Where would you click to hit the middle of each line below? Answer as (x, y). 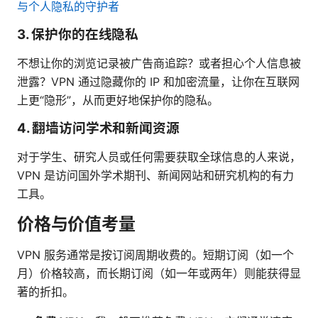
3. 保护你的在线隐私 (78, 35)
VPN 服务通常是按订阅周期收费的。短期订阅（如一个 (155, 255)
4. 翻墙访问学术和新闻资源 (98, 128)
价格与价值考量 (76, 224)
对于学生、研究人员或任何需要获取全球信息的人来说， (159, 157)
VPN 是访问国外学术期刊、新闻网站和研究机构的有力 (155, 176)
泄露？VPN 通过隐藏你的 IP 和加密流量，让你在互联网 (158, 82)
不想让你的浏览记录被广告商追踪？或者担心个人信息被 (159, 64)
